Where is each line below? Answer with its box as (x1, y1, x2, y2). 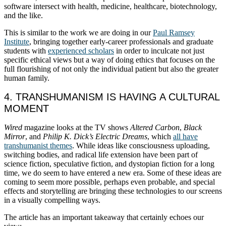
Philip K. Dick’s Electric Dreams (43, 132, 147, 141)
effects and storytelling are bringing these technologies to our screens (4, 186, 222, 195)
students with (4, 46, 48, 55)
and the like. (4, 11, 43, 20)
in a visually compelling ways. (4, 195, 100, 204)
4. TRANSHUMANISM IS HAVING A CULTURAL (4, 91, 219, 102)
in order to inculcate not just (114, 46, 204, 55)
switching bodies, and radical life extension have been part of (4, 150, 198, 159)
